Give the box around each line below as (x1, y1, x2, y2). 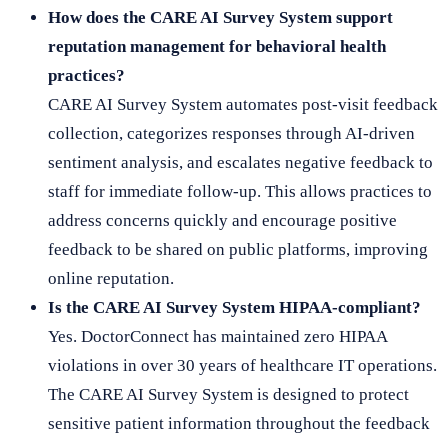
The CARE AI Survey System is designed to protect (48, 384, 409, 404)
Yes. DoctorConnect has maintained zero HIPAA (48, 326, 387, 346)
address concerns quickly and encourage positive (48, 210, 397, 230)
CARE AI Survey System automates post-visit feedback (48, 94, 438, 114)
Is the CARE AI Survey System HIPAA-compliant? (48, 297, 421, 317)
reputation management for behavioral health (48, 36, 386, 56)
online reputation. (48, 268, 174, 288)
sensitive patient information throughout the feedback (48, 413, 430, 433)
